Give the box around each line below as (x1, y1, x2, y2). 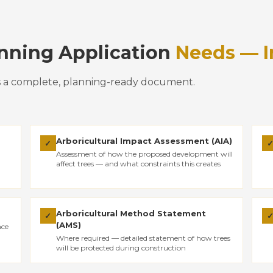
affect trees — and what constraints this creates (55, 159, 221, 168)
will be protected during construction (55, 243, 186, 252)
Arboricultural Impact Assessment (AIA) (55, 136, 232, 146)
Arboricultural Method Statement (55, 208, 206, 218)
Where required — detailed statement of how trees (55, 233, 230, 243)
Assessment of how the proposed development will (55, 149, 233, 158)
